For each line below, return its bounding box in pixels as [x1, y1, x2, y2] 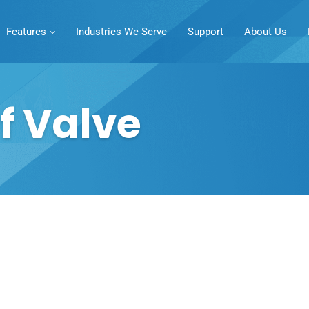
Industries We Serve [75, 26, 167, 38]
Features [6, 26, 46, 38]
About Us [243, 26, 287, 38]
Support [187, 26, 223, 38]
